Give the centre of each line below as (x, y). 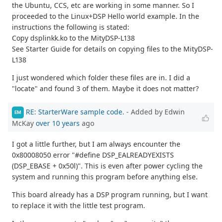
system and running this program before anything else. (105, 176)
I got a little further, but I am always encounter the (96, 144)
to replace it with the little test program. (79, 205)
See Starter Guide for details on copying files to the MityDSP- (112, 49)
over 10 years (58, 123)
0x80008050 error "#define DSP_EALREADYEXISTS (93, 155)
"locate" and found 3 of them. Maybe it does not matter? (105, 89)
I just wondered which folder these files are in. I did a (101, 78)
